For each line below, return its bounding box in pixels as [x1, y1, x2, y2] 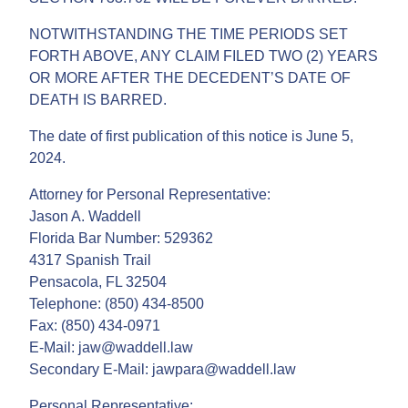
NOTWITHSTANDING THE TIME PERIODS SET [29, 25, 348, 42]
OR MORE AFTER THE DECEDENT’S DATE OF [29, 69, 351, 86]
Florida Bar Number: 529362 [29, 229, 213, 246]
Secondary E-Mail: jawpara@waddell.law [29, 361, 296, 377]
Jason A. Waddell [29, 208, 141, 224]
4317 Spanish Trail [29, 251, 151, 268]
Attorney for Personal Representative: [29, 186, 270, 202]
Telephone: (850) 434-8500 [29, 295, 204, 311]
